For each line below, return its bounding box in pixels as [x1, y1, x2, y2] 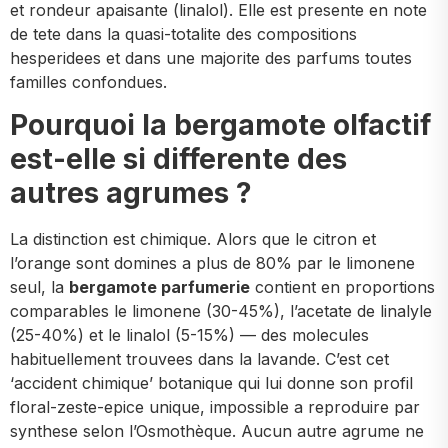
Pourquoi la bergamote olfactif [10, 107, 431, 142]
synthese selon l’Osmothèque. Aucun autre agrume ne [10, 420, 424, 441]
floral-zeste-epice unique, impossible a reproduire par [10, 396, 420, 417]
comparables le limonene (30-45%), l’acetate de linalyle [10, 300, 432, 321]
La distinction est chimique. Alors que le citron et [10, 228, 376, 249]
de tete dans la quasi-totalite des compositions [10, 24, 357, 45]
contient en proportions [250, 276, 435, 297]
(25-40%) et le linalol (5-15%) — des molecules [10, 324, 369, 345]
